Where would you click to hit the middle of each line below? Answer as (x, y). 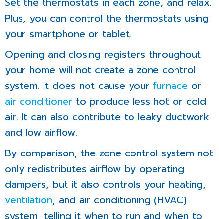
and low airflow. (41, 133)
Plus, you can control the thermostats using (107, 18)
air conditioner (39, 101)
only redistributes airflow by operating (95, 169)
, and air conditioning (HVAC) (120, 200)
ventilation (29, 200)
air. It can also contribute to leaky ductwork (107, 117)
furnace (170, 86)
